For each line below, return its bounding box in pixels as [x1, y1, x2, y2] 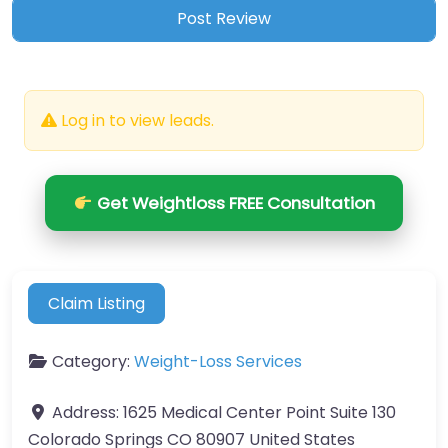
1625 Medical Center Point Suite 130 [123, 400, 396, 424]
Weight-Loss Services [134, 349, 302, 373]
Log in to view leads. [57, 109, 214, 133]
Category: [52, 349, 134, 373]
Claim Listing [48, 291, 146, 315]
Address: [52, 400, 123, 424]
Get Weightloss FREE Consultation [92, 191, 375, 216]
